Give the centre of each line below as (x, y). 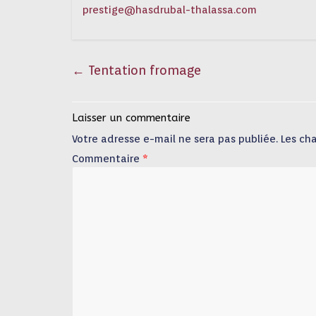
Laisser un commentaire (131, 118)
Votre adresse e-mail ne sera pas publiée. (175, 139)
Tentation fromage (143, 70)
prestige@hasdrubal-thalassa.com (170, 10)
